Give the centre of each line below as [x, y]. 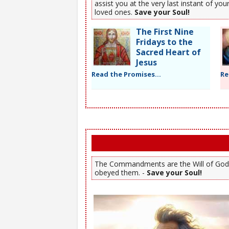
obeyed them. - [121, 172]
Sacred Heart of [168, 52]
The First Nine [165, 31]
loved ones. [114, 12]
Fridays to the [164, 42]
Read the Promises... [126, 74]
